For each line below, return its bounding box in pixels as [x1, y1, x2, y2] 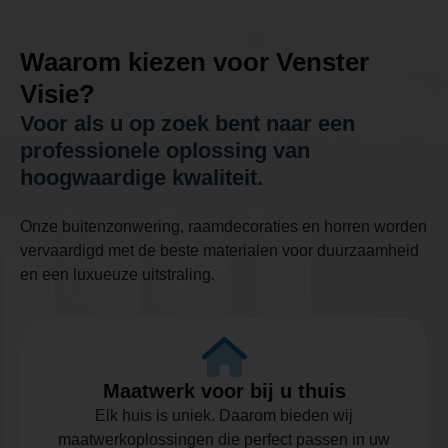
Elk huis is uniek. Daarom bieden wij [95, 406, 353, 424]
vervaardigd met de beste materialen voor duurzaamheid [20, 241, 419, 259]
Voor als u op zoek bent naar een [20, 110, 355, 136]
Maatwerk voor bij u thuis [102, 379, 346, 402]
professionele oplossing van [20, 137, 310, 163]
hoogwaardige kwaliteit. [20, 164, 263, 190]
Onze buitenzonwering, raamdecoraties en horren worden [20, 217, 427, 235]
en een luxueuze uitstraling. [20, 265, 215, 283]
